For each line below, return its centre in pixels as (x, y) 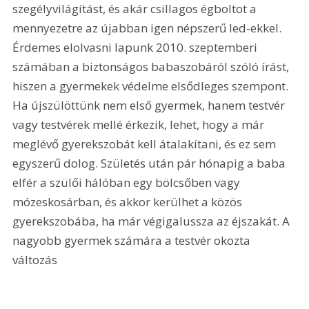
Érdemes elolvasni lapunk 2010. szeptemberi (137, 48)
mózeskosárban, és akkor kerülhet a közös (129, 202)
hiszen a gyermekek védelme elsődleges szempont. (152, 86)
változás (37, 260)
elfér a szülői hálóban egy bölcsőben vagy (128, 183)
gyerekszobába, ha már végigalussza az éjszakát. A (153, 221)
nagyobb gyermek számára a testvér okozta (133, 241)
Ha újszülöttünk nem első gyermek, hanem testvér (150, 106)
